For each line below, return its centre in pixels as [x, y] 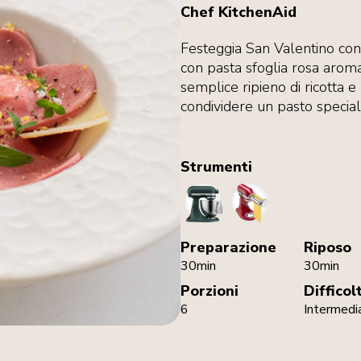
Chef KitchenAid [239, 12]
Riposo [328, 247]
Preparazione [228, 247]
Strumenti [216, 167]
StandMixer [234, 190]
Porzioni [210, 291]
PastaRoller [282, 190]
